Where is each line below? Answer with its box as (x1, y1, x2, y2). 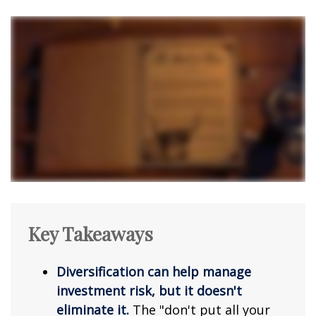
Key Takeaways (28, 221, 153, 247)
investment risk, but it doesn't (56, 282, 242, 300)
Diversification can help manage (56, 263, 251, 281)
